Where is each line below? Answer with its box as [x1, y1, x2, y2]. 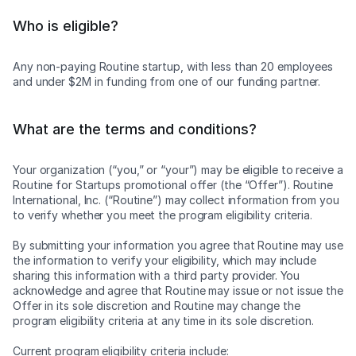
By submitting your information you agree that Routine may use [13, 238, 343, 252]
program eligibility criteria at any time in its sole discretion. [13, 314, 314, 327]
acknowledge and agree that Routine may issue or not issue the [13, 284, 343, 297]
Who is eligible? [13, 17, 118, 34]
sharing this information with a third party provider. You [13, 269, 300, 282]
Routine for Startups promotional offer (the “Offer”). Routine [13, 178, 333, 192]
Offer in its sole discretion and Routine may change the [13, 299, 300, 312]
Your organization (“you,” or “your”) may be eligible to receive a [13, 163, 343, 176]
